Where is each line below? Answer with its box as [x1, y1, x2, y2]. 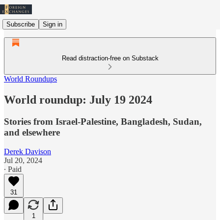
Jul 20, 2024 [4, 156, 42, 165]
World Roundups [4, 75, 57, 83]
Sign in [43, 20, 62, 28]
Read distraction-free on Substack [61, 55, 159, 62]
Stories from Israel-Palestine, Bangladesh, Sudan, [4, 116, 202, 127]
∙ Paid [4, 165, 22, 173]
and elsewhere [4, 127, 60, 137]
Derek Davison [4, 147, 51, 156]
